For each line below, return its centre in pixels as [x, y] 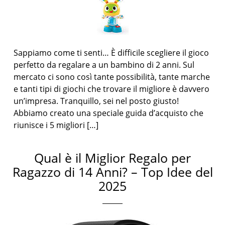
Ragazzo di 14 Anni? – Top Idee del [113, 172]
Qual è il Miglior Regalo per [113, 158]
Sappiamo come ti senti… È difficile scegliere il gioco [111, 53]
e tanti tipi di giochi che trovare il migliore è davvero [112, 89]
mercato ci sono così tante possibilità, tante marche [112, 77]
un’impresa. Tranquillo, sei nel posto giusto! [96, 101]
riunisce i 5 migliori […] [56, 125]
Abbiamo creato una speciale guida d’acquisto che [109, 113]
